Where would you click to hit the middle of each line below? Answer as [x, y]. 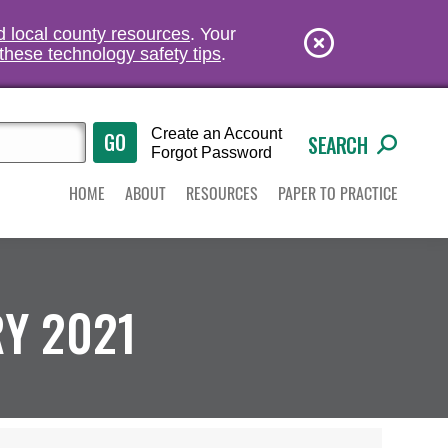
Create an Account [217, 133]
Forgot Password [212, 152]
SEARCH [338, 145]
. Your [213, 34]
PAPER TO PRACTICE [337, 192]
